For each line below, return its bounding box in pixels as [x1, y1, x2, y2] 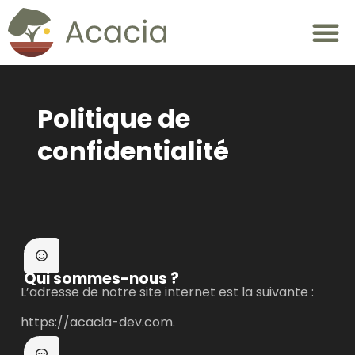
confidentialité [37, 132, 229, 169]
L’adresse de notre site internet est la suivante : [21, 282, 317, 301]
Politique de [37, 100, 190, 136]
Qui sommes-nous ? [24, 267, 179, 289]
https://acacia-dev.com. [21, 313, 175, 332]
